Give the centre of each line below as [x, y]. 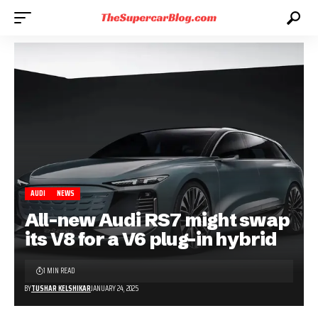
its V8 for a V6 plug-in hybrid [151, 239]
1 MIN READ [59, 270]
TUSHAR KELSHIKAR [61, 288]
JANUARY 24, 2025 [114, 288]
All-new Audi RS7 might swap [157, 220]
